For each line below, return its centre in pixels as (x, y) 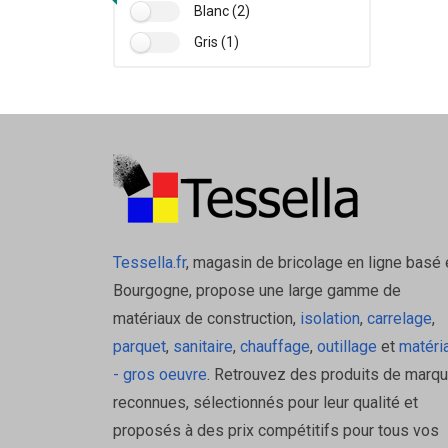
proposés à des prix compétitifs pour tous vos (275, 430)
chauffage (274, 346)
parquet (139, 346)
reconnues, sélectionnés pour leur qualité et (265, 402)
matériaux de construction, (204, 318)
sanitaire (202, 346)
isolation (327, 318)
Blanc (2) (221, 10)
